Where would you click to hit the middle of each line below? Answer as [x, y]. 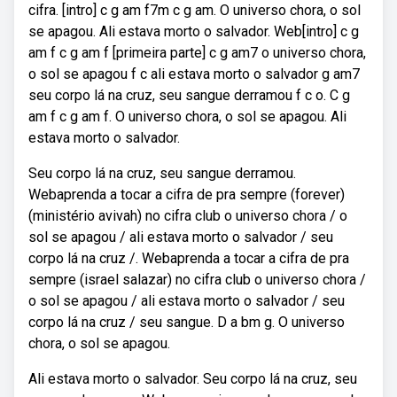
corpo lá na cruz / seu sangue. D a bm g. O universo [187, 322]
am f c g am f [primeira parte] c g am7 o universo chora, [197, 53]
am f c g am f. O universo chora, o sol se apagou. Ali [187, 117]
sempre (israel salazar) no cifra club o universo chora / [197, 280]
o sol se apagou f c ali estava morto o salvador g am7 [194, 74]
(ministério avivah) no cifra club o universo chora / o [188, 216]
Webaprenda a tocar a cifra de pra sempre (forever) [187, 195]
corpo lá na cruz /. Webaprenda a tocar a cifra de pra [189, 258]
